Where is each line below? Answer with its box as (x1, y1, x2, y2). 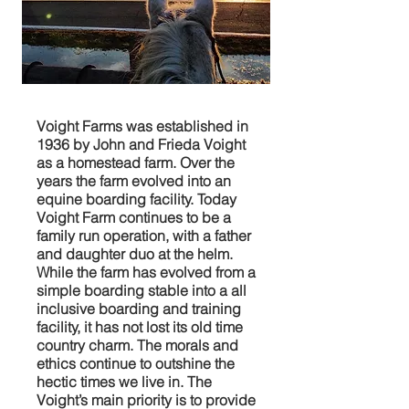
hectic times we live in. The (37, 372, 212, 391)
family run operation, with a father (37, 226, 251, 245)
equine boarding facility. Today (37, 190, 236, 208)
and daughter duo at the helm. (37, 245, 233, 263)
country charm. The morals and (37, 336, 238, 354)
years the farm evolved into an (37, 172, 231, 190)
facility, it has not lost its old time (37, 318, 243, 336)
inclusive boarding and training (37, 299, 241, 318)
